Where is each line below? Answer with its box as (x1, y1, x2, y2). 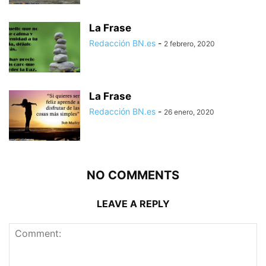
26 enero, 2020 (164, 107, 214, 117)
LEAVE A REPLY (96, 198, 170, 210)
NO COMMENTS (87, 168, 179, 183)
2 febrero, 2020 (164, 39, 215, 49)
